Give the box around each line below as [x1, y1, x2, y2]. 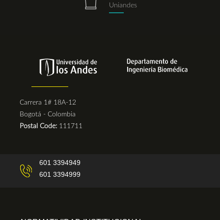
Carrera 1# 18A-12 [20, 99, 76, 106]
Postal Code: [20, 123, 59, 130]
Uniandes [109, 2, 137, 9]
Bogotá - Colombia [20, 111, 76, 118]
